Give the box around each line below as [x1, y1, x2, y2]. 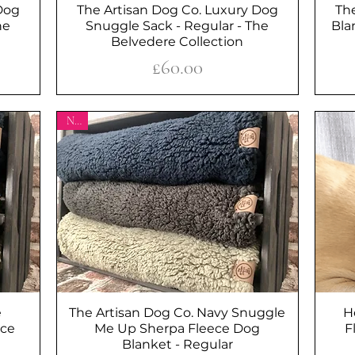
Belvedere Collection [111, 33, 244, 49]
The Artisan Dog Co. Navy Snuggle [69, 304, 286, 320]
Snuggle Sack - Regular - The [86, 17, 269, 33]
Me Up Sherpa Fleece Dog [94, 320, 261, 336]
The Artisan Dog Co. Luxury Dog [76, 2, 278, 17]
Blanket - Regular [121, 336, 233, 352]
